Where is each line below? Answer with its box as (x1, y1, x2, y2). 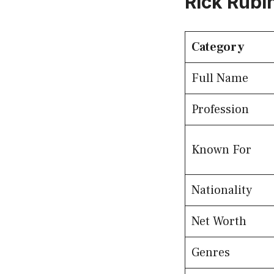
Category (191, 39, 244, 56)
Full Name (191, 70, 248, 87)
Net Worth (191, 213, 246, 230)
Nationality (191, 182, 252, 199)
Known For (191, 142, 251, 158)
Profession (191, 102, 249, 118)
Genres (191, 245, 230, 261)
